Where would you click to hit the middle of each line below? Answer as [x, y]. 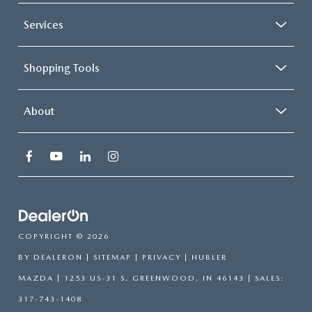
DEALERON [58, 258]
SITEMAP [112, 258]
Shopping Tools [62, 68]
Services [44, 25]
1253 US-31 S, [95, 279]
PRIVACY [162, 258]
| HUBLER [204, 258]
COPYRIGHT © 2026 [64, 237]
